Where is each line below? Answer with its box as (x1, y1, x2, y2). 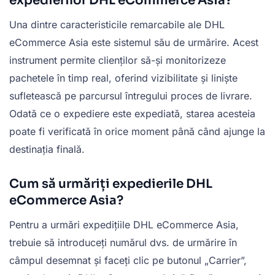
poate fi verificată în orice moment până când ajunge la (9, 125, 265, 137)
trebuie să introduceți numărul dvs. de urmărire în (9, 236, 237, 249)
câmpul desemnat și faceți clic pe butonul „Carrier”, (9, 254, 247, 266)
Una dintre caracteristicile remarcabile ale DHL (9, 18, 225, 31)
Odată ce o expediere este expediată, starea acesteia (9, 107, 255, 120)
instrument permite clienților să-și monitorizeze (9, 53, 226, 66)
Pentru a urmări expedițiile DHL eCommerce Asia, (9, 218, 239, 231)
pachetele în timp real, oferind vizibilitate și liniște (9, 71, 238, 84)
